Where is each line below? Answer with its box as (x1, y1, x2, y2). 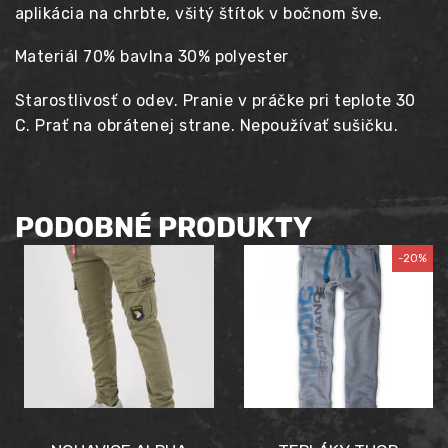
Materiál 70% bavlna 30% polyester (15, 47, 289, 67)
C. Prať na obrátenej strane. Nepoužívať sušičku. (15, 115, 399, 135)
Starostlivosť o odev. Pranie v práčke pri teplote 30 (15, 90, 416, 110)
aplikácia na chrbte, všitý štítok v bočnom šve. (15, 3, 383, 23)
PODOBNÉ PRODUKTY (15, 211, 312, 245)
